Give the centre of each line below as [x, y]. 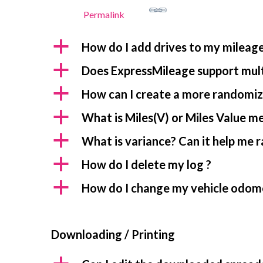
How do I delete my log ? [146, 164]
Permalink [104, 14]
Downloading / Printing [113, 234]
